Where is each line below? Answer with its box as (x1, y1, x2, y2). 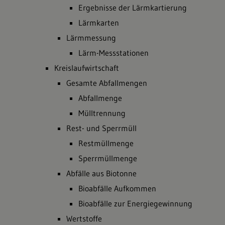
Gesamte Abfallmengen (66, 78, 147, 88)
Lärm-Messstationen (78, 48, 149, 58)
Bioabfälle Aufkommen (78, 183, 156, 193)
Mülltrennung (78, 108, 126, 118)
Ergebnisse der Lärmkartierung (78, 3, 187, 13)
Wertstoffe (66, 213, 102, 223)
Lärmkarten (78, 18, 119, 28)
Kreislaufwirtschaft (54, 63, 119, 73)
